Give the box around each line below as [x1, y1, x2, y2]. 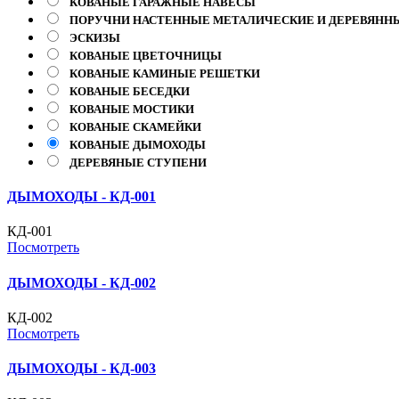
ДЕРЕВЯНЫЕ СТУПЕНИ [69, 155, 207, 169]
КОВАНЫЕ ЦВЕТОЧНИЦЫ [69, 48, 222, 62]
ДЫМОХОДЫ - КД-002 [7, 274, 156, 290]
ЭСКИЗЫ [69, 30, 120, 45]
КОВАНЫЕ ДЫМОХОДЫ [69, 137, 206, 151]
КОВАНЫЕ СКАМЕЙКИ [69, 119, 201, 134]
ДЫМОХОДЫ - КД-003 [7, 361, 156, 377]
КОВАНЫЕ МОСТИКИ [69, 102, 194, 116]
